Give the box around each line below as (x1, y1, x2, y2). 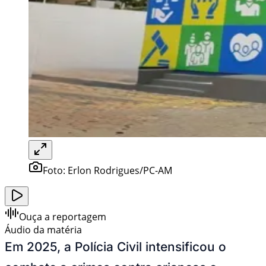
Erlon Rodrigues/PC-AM (68, 163, 172, 177)
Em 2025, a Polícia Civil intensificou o (5, 239, 226, 254)
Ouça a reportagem (19, 210, 106, 223)
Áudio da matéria (5, 223, 82, 236)
